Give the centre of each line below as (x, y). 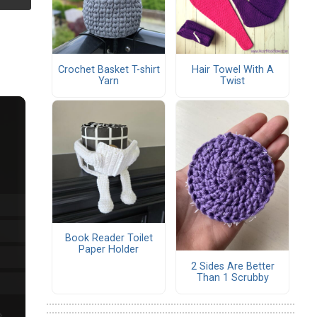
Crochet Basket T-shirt (109, 69)
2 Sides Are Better (232, 266)
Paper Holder (109, 250)
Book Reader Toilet (109, 238)
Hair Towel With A (232, 69)
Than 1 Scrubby (232, 277)
